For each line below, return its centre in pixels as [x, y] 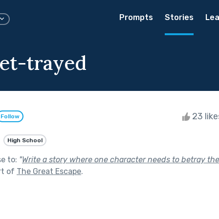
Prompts [136, 17]
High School [25, 140]
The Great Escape [49, 171]
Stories [179, 17]
